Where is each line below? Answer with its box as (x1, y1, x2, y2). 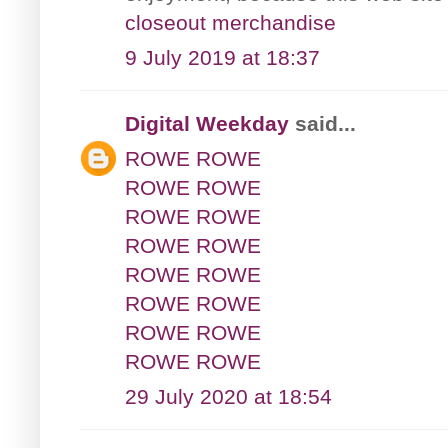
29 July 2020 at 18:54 (125, 384, 332, 408)
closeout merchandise (125, 10, 336, 34)
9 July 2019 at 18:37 (125, 45, 320, 69)
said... (289, 111, 356, 135)
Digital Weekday (125, 111, 289, 135)
